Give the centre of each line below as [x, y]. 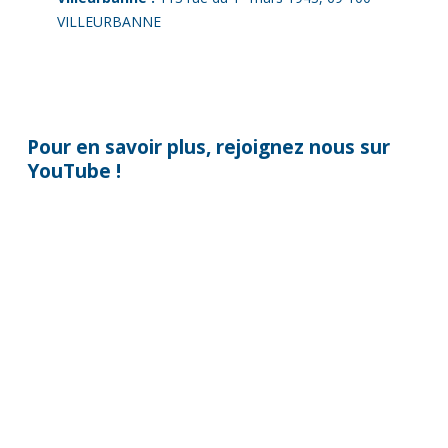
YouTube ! [73, 170]
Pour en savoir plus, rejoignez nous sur [208, 146]
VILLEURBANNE [108, 21]
